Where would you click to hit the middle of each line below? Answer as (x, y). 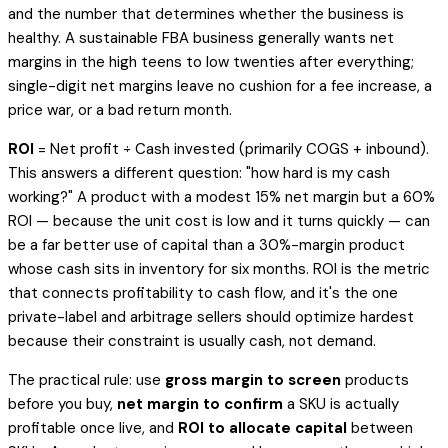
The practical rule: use (86, 379)
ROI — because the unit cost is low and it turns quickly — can (219, 220)
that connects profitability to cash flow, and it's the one (203, 292)
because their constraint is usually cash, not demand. (192, 340)
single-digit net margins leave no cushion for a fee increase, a (220, 85)
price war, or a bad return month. (120, 109)
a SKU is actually (341, 403)
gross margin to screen (253, 379)
